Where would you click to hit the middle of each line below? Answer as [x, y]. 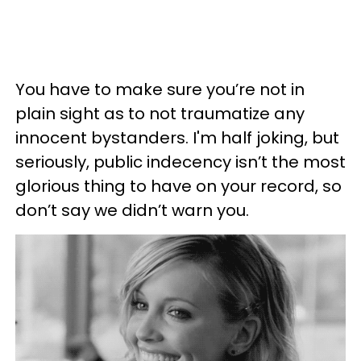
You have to [63, 89]
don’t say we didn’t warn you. [134, 210]
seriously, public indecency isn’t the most [180, 162]
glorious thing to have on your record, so [178, 186]
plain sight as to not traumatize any [160, 113]
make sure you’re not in [208, 89]
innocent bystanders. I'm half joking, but [177, 137]
